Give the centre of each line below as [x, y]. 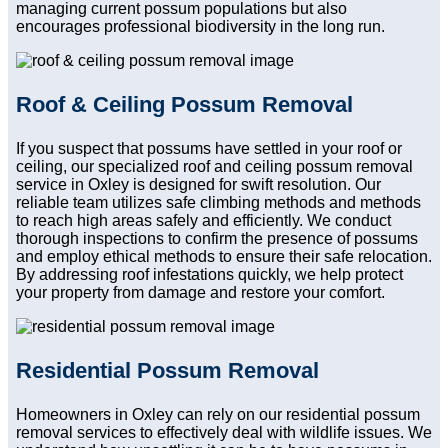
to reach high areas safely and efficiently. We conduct [203, 221]
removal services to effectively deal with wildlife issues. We [224, 433]
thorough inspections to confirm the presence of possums [217, 239]
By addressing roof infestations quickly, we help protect [209, 275]
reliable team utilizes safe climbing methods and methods [218, 203]
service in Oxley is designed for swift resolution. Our [198, 185]
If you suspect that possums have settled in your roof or [209, 149]
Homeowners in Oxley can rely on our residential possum [218, 415]
